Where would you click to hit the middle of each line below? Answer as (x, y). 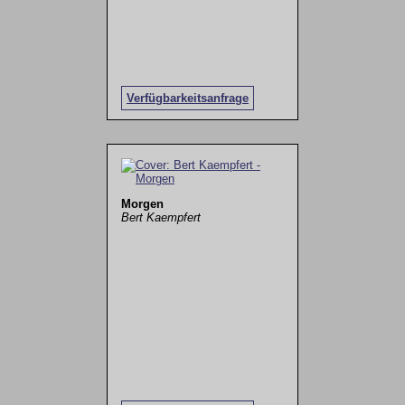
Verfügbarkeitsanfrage (187, 99)
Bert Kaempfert (160, 217)
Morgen (142, 203)
